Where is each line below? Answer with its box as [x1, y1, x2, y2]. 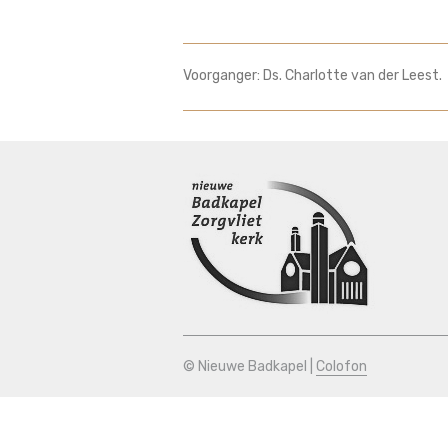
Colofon [316, 358, 367, 375]
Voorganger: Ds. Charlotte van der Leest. [183, 67, 442, 84]
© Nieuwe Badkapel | [183, 358, 316, 375]
